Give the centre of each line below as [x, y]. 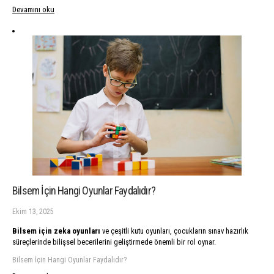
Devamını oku [33, 10]
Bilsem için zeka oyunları [56, 231]
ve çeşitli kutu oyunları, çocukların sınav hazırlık [174, 231]
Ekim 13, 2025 [33, 211]
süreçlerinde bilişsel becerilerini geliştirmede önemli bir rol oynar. [114, 242]
